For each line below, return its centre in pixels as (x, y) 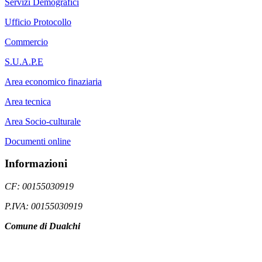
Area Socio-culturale (43, 121)
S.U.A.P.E (24, 61)
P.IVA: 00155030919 (44, 206)
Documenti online (38, 141)
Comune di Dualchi (42, 226)
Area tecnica (28, 101)
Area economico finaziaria (53, 81)
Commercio (26, 42)
